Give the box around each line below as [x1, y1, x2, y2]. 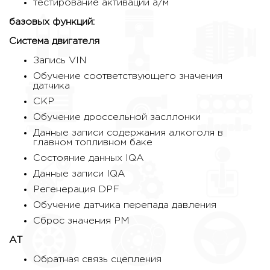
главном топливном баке [33, 138, 152, 148]
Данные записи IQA [33, 169, 125, 179]
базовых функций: [9, 17, 95, 27]
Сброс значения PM [33, 216, 130, 226]
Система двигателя [9, 37, 99, 46]
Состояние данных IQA [33, 154, 144, 163]
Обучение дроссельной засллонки [33, 113, 201, 122]
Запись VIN [33, 56, 87, 66]
